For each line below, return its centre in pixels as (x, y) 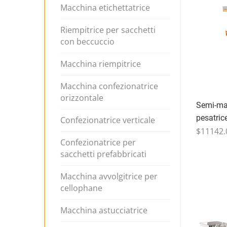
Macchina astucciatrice (104, 210)
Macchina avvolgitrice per (109, 176)
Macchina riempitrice (101, 64)
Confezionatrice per (98, 142)
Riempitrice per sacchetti (108, 30)
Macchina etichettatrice (105, 8)
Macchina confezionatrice (109, 86)
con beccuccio (87, 42)
